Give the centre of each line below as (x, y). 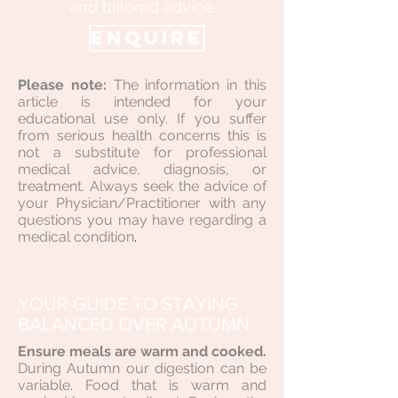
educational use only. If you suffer (142, 119)
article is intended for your (142, 102)
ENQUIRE (147, 38)
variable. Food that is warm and (142, 385)
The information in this (190, 85)
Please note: (66, 85)
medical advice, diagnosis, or (142, 169)
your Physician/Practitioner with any (142, 203)
